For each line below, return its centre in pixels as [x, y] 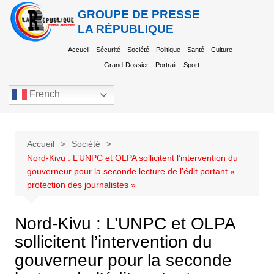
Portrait [166, 65]
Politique [168, 50]
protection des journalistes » [81, 185]
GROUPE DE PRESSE [139, 14]
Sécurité [109, 50]
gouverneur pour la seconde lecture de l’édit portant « [131, 171]
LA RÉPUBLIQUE [126, 29]
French [43, 94]
